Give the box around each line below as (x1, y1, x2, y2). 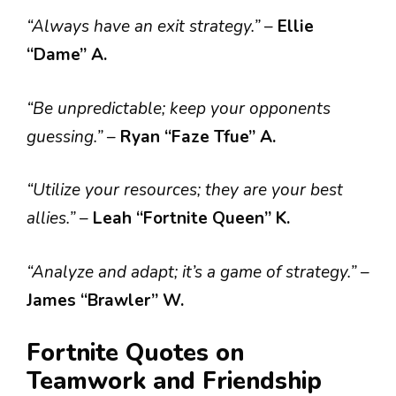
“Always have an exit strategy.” (27, 15, 264, 38)
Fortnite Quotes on (27, 337, 244, 369)
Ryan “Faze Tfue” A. (120, 125, 276, 148)
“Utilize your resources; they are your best (27, 179, 343, 202)
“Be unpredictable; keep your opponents (27, 96, 331, 120)
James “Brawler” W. (27, 288, 184, 312)
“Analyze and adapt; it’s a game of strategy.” (27, 260, 361, 284)
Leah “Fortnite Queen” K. (93, 207, 290, 230)
